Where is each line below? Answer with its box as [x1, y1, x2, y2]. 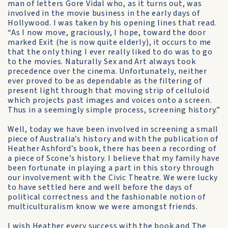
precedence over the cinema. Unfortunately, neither [8, 66, 207, 77]
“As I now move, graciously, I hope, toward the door [8, 27, 206, 38]
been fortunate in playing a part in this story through [8, 162, 215, 174]
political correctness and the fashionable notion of [8, 191, 206, 203]
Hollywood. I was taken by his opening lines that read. [8, 17, 217, 28]
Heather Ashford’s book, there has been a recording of [8, 143, 216, 154]
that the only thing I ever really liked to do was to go [8, 46, 213, 58]
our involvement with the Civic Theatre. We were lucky [8, 172, 218, 183]
